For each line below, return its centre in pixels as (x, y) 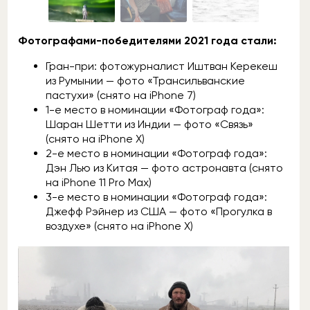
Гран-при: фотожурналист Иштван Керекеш (162, 66)
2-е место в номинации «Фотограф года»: (156, 154)
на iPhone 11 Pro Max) (99, 183)
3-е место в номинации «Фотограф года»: (156, 197)
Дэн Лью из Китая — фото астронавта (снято (164, 168)
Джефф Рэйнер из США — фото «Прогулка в (159, 212)
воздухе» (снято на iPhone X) (119, 226)
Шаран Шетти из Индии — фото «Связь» (149, 125)
